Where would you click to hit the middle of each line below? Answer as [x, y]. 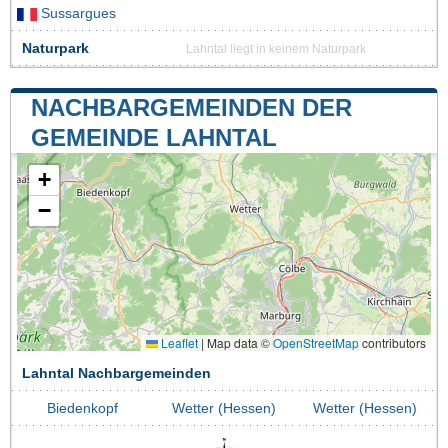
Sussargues [76, 13]
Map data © [238, 342]
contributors [392, 342]
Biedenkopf [82, 408]
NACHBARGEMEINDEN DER [191, 107]
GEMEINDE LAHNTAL [154, 137]
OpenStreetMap [316, 342]
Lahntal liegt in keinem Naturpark [276, 48]
